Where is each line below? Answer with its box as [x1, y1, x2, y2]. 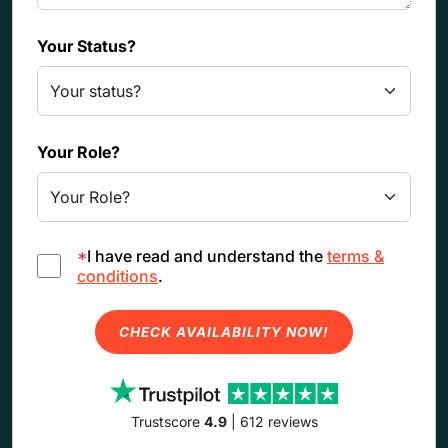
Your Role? [37, 142, 120, 163]
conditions [77, 266, 158, 287]
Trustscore [130, 413, 204, 431]
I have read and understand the [87, 246, 327, 267]
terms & [327, 246, 384, 267]
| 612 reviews [226, 413, 318, 431]
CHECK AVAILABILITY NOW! [119, 324, 329, 341]
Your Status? [37, 36, 136, 57]
